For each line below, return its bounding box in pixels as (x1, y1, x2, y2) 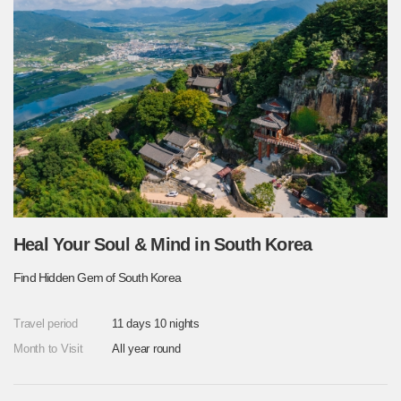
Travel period (13, 316, 78, 330)
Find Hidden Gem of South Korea (13, 269, 181, 285)
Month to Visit (13, 341, 83, 355)
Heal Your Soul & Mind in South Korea (13, 234, 312, 254)
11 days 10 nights (112, 316, 200, 330)
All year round (112, 341, 181, 355)
